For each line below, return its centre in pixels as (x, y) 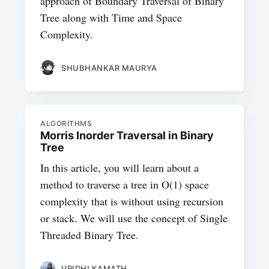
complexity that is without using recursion (132, 201)
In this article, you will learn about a (120, 168)
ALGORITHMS (66, 124)
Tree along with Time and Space (111, 17)
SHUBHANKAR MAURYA (109, 68)
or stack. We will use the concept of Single (134, 218)
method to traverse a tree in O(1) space (125, 185)
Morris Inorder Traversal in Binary (127, 136)
